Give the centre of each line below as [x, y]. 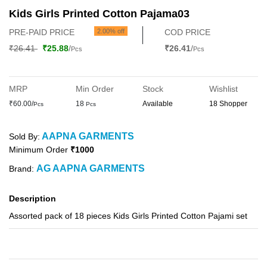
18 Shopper [228, 104]
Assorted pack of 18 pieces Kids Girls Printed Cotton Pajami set [128, 216]
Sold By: [24, 136]
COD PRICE [188, 32]
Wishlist [223, 89]
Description [32, 198]
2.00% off [111, 31]
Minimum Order [40, 150]
